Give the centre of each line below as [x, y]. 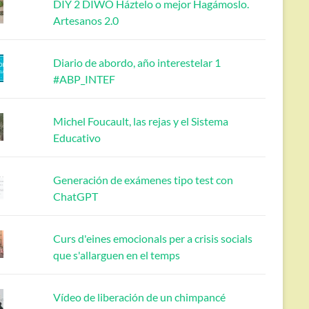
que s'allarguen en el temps [116, 255]
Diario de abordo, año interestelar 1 [137, 63]
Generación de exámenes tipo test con [143, 180]
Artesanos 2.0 [86, 21]
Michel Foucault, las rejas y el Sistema [140, 121]
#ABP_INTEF [84, 79]
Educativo [77, 138]
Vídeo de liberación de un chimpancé [139, 297]
